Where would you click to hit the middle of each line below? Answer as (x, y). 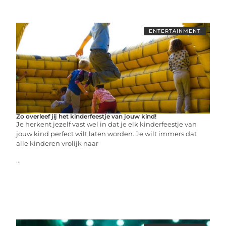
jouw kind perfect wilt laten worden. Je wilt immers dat (107, 133)
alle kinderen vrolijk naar (58, 143)
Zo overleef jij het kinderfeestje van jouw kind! (87, 116)
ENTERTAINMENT (175, 31)
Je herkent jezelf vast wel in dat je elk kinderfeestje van (107, 124)
